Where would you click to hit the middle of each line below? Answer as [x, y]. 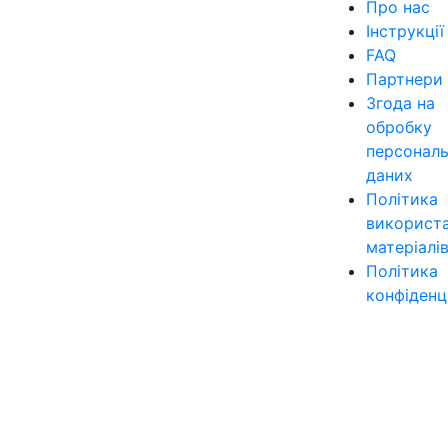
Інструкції [404, 30]
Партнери [404, 78]
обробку [398, 126]
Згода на [400, 102]
